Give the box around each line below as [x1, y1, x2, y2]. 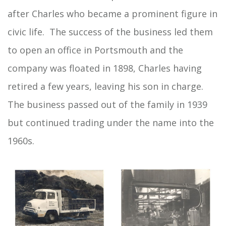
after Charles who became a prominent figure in [8, 8, 217, 20]
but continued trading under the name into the [8, 117, 214, 129]
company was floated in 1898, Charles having [8, 62, 202, 74]
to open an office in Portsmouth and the [8, 44, 183, 56]
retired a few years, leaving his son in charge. [8, 80, 203, 92]
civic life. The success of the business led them [8, 26, 213, 38]
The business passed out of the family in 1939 [8, 98, 207, 110]
